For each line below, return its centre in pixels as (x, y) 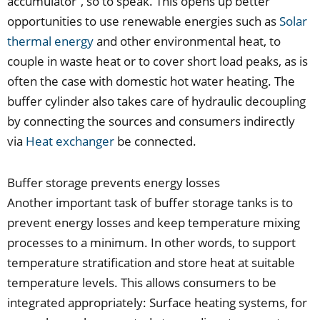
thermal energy (50, 41)
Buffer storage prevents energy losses (114, 182)
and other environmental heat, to (187, 41)
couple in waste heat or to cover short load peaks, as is (157, 61)
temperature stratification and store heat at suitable (151, 262)
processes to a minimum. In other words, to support (151, 242)
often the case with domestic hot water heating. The (151, 81)
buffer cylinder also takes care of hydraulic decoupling (156, 101)
